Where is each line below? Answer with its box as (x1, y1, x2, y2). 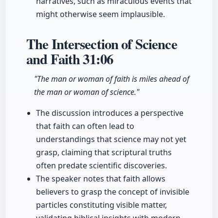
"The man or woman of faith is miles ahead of (34, 73, 189, 85)
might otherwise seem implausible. (36, 9, 165, 20)
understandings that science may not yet (36, 134, 186, 145)
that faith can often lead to (36, 121, 134, 132)
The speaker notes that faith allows (36, 173, 165, 184)
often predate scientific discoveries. (36, 160, 167, 171)
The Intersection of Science (26, 34, 177, 54)
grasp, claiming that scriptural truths (36, 147, 172, 158)
